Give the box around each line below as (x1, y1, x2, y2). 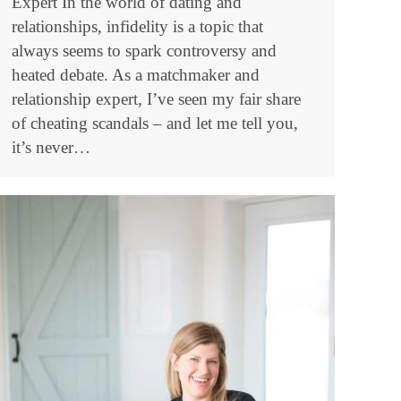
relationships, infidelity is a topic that (12, 17, 263, 37)
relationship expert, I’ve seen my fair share (12, 90, 301, 109)
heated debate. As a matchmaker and (12, 65, 260, 85)
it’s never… (12, 138, 90, 158)
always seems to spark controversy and (12, 41, 277, 61)
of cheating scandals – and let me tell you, (12, 114, 298, 133)
